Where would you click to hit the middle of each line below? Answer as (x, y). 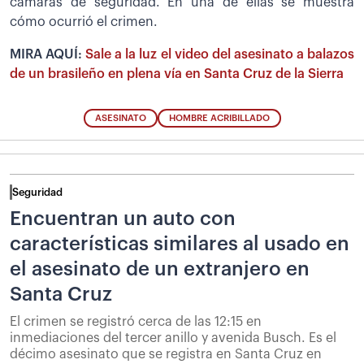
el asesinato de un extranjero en (160, 269)
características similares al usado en (180, 244)
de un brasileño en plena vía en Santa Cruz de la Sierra (177, 74)
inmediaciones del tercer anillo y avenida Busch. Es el (173, 338)
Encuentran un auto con (123, 219)
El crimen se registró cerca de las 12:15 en (136, 322)
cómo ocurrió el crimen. (84, 22)
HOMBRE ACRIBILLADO (219, 119)
